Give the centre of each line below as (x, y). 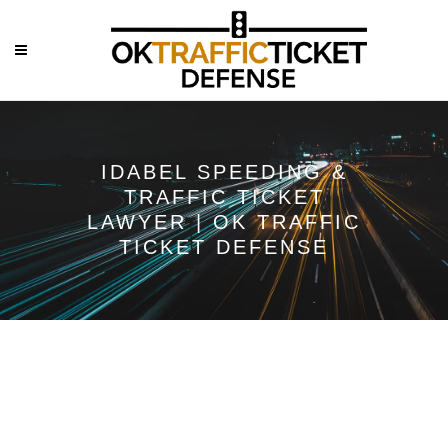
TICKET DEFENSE (224, 247)
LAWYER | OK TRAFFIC (224, 222)
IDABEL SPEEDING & (224, 172)
